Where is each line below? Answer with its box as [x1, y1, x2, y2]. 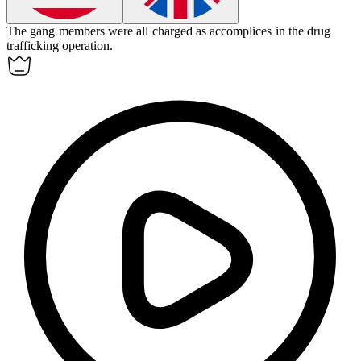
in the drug [275, 24, 331, 39]
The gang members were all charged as [6, 24, 210, 39]
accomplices [210, 24, 272, 39]
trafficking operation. [6, 39, 114, 53]
